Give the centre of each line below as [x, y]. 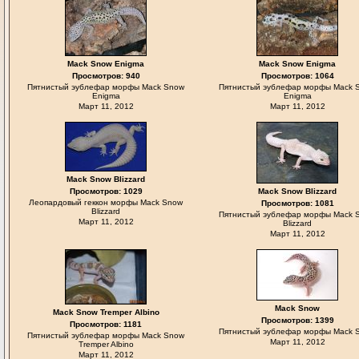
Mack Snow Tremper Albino [106, 312]
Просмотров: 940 [106, 76]
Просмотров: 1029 [106, 191]
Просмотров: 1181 [106, 324]
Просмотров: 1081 [297, 203]
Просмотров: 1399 [297, 320]
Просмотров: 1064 [297, 76]
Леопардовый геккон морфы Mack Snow [106, 202]
